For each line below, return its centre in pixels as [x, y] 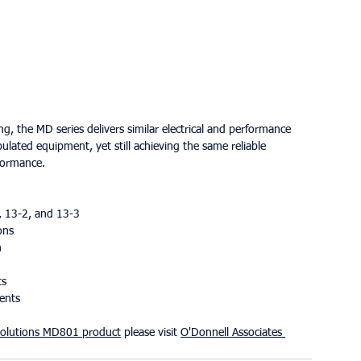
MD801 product [82, 333]
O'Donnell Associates [233, 333]
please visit [151, 333]
